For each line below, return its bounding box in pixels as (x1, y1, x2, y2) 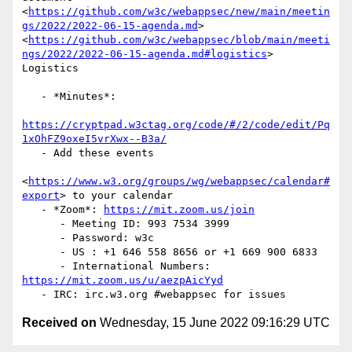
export (22, 189, 60, 202)
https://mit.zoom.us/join (104, 203, 255, 216)
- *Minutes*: (22, 90, 41, 103)
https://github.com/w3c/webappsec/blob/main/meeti (28, 34, 330, 46)
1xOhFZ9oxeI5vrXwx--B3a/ (22, 133, 167, 145)
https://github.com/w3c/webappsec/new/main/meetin (28, 5, 330, 18)
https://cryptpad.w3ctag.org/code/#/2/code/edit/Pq (22, 119, 330, 131)
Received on (22, 316, 97, 330)
